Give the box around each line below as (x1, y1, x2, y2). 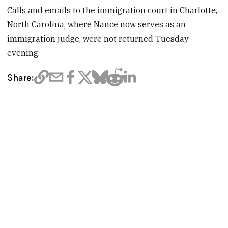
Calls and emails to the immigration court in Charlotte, (7, 5, 218, 16)
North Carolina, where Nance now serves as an (7, 19, 186, 30)
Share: (7, 70, 34, 84)
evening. (7, 48, 40, 59)
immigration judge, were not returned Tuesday (7, 34, 189, 44)
